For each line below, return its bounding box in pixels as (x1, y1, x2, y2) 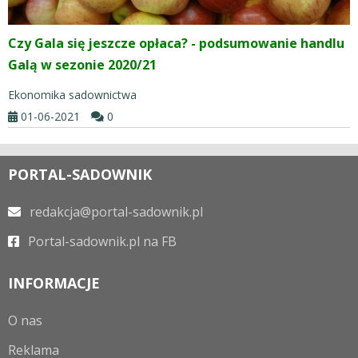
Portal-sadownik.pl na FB (25, 232, 177, 250)
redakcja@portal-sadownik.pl (26, 202, 203, 221)
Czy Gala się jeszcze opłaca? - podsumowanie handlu (8, 34, 344, 52)
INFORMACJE (8, 272, 100, 292)
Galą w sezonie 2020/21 (8, 55, 157, 74)
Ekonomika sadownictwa (8, 86, 137, 102)
